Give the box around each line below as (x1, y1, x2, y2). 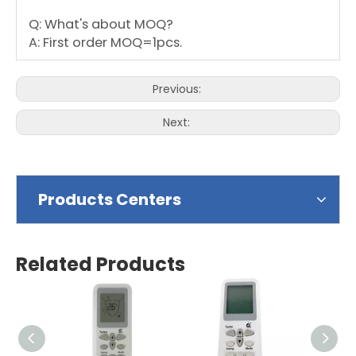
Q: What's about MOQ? (29, 15, 173, 34)
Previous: (152, 81, 204, 98)
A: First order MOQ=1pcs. (29, 33, 182, 52)
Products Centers (38, 188, 181, 211)
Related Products (16, 251, 185, 278)
